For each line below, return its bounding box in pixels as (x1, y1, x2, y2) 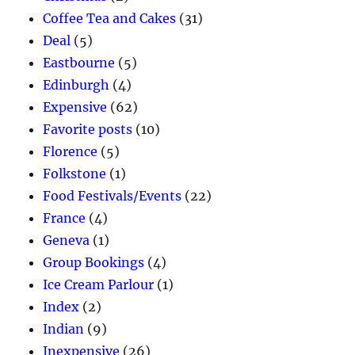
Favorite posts (43, 121, 133, 138)
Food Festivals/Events (43, 188, 182, 204)
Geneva (43, 232, 90, 249)
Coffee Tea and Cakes (43, 10, 177, 27)
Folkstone (43, 166, 107, 182)
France (43, 210, 86, 227)
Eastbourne (43, 55, 116, 71)
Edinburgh (43, 77, 110, 94)
